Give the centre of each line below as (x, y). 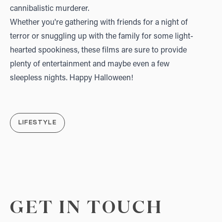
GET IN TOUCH (86, 208)
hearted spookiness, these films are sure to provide (98, 51)
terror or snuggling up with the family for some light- (102, 37)
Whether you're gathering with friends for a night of (99, 23)
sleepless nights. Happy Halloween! (72, 78)
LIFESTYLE (37, 123)
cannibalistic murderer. (50, 9)
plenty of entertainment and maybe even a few (90, 64)
